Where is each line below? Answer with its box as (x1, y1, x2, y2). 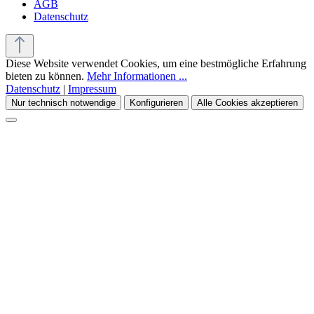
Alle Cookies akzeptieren (197, 97, 298, 108)
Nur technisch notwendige (11, 97, 116, 108)
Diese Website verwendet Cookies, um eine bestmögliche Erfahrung (6, 57, 306, 69)
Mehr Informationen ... (87, 69, 187, 82)
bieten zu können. (6, 69, 87, 82)
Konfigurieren (130, 97, 183, 108)
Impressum (68, 82, 116, 95)
